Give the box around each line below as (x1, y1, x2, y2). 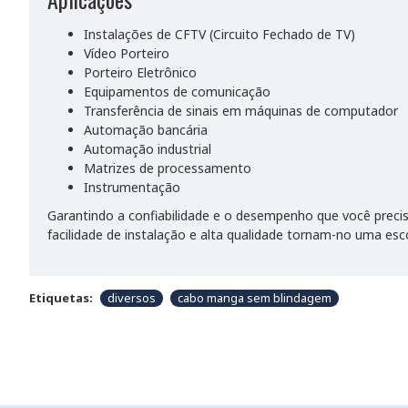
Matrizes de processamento (84, 159, 251, 177)
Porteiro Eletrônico (84, 64, 197, 81)
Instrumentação (84, 178, 180, 196)
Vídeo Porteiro (84, 45, 169, 62)
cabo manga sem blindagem (178, 290, 331, 306)
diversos (107, 290, 156, 306)
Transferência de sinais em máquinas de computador (84, 102, 398, 119)
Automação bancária (84, 121, 208, 138)
